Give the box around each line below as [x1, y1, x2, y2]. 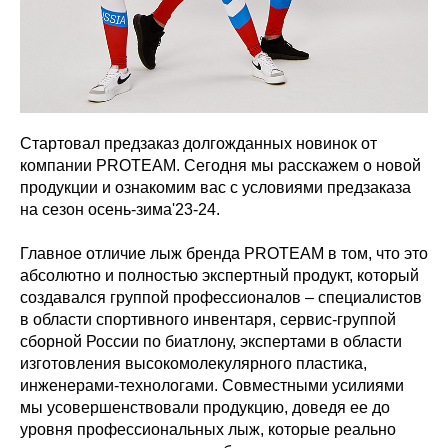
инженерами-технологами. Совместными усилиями [20, 377, 404, 394]
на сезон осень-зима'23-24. [20, 201, 220, 218]
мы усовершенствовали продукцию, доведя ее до [20, 399, 390, 416]
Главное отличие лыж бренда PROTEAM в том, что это [20, 245, 428, 262]
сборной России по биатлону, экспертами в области [20, 333, 402, 350]
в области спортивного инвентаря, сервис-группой [20, 311, 396, 328]
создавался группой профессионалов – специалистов [20, 289, 422, 306]
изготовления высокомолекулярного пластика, [20, 355, 367, 372]
